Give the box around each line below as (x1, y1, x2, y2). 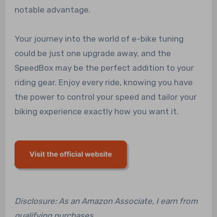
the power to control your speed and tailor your (14, 92, 197, 102)
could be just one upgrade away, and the (14, 48, 171, 58)
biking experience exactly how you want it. (14, 106, 179, 116)
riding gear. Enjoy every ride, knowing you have (14, 77, 193, 87)
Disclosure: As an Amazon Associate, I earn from (14, 196, 198, 206)
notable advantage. (14, 4, 91, 15)
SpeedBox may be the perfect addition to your (14, 62, 194, 73)
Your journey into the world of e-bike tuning (14, 33, 184, 44)
